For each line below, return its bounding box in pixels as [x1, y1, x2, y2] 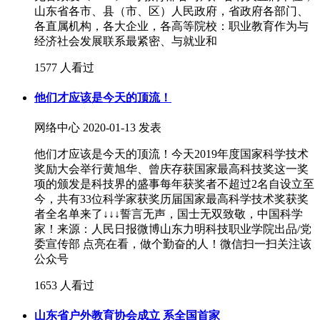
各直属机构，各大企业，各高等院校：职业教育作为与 [34, 19, 309, 32]
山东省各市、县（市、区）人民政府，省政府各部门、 [34, 4, 309, 17]
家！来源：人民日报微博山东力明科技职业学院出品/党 [34, 223, 311, 236]
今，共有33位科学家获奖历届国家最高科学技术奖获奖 [34, 193, 309, 206]
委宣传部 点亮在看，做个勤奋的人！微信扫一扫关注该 [34, 238, 311, 251]
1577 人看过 [34, 61, 94, 74]
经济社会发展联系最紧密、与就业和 [34, 34, 217, 47]
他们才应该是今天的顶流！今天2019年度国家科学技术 [34, 148, 309, 161]
